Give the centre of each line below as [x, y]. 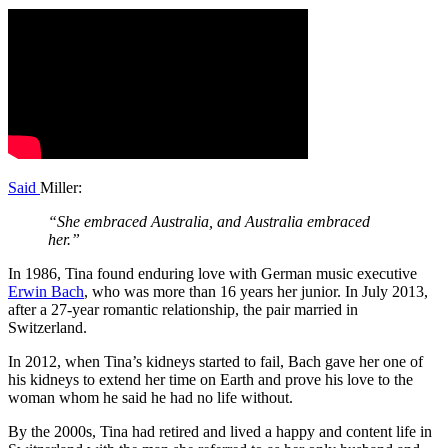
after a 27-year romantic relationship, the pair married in [183, 309]
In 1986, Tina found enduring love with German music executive [212, 273]
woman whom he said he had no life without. [154, 397]
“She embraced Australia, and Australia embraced [209, 221]
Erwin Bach [46, 291]
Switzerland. [47, 327]
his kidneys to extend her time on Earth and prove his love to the [210, 379]
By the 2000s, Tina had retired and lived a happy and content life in [220, 431]
